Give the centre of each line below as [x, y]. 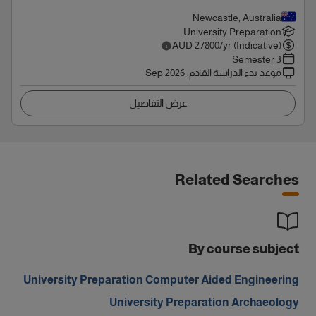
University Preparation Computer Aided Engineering [161, 280]
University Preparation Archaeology [204, 302]
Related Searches [237, 180]
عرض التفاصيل [158, 103]
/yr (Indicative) [250, 45]
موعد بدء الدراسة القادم [235, 73]
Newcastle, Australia [237, 18]
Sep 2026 [165, 73]
